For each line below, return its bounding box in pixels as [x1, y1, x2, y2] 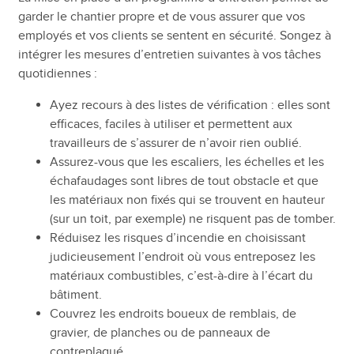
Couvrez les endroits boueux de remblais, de [49, 305, 296, 322]
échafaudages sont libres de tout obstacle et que [49, 172, 318, 189]
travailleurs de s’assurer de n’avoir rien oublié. [49, 134, 302, 151]
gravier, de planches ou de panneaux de [49, 324, 270, 341]
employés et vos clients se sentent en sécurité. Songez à [17, 27, 331, 43]
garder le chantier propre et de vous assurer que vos [17, 8, 305, 24]
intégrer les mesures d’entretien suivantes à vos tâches [17, 46, 321, 62]
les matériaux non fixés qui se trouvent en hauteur [49, 191, 325, 208]
